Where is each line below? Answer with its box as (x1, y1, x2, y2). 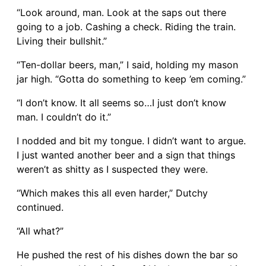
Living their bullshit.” (17, 34, 107, 47)
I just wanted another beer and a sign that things (17, 148, 235, 161)
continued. (17, 201, 64, 213)
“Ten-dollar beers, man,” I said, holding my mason (17, 58, 238, 71)
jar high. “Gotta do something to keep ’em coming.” (17, 72, 246, 85)
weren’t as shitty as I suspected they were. (17, 163, 208, 175)
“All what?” (17, 224, 64, 237)
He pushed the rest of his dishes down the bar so (17, 248, 238, 261)
